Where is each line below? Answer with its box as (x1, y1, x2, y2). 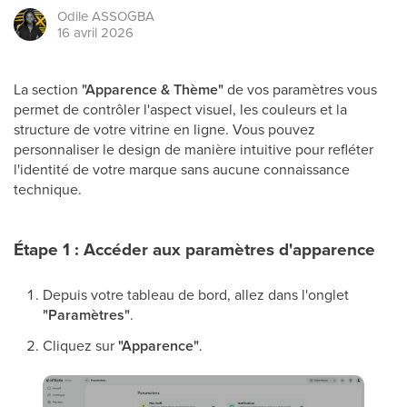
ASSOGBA (92, 6, 154, 25)
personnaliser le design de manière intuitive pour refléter (14, 139, 373, 159)
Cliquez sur (43, 335, 118, 355)
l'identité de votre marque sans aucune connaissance (14, 159, 350, 179)
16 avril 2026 (57, 23, 134, 42)
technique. (14, 179, 82, 199)
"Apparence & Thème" (82, 79, 223, 100)
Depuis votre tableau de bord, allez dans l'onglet (43, 284, 349, 304)
